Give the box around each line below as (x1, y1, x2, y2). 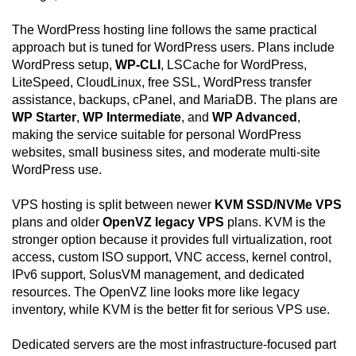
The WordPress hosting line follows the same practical (12, 23, 317, 37)
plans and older (12, 215, 103, 230)
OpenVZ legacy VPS (103, 215, 224, 230)
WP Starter (12, 110, 76, 125)
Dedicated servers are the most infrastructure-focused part (12, 338, 336, 352)
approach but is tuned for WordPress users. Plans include (12, 41, 335, 55)
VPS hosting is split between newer (12, 198, 215, 212)
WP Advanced (212, 110, 297, 125)
